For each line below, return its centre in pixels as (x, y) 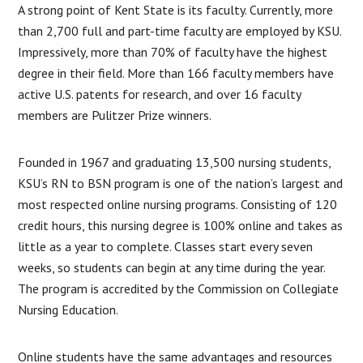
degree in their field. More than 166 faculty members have (176, 73)
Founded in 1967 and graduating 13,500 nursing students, (175, 162)
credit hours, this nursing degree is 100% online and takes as (181, 225)
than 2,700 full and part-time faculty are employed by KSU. (180, 30)
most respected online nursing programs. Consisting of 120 (178, 204)
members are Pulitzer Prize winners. (115, 115)
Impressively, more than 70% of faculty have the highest (173, 51)
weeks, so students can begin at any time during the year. (172, 267)
